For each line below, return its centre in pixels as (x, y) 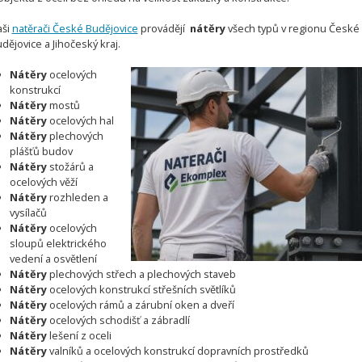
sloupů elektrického (59, 244)
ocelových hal (81, 121)
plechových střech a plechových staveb (142, 274)
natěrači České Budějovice (75, 29)
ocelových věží (44, 182)
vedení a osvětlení (54, 259)
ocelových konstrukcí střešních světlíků (142, 290)
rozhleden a (78, 198)
